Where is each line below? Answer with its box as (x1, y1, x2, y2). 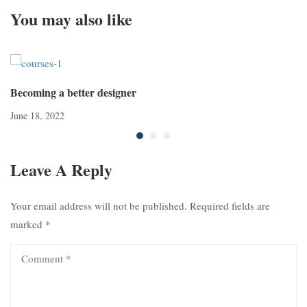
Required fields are (190, 199, 270, 212)
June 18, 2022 (10, 109, 64, 122)
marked (10, 217, 45, 231)
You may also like (10, 6, 132, 31)
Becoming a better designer (10, 84, 136, 100)
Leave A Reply (10, 158, 112, 182)
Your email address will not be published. (10, 199, 187, 212)
